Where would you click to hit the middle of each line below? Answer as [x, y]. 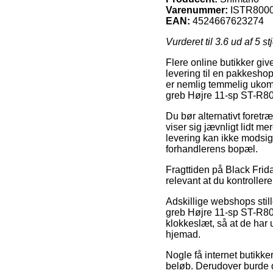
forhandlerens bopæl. [212, 149]
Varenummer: [197, 10]
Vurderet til [190, 42]
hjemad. [183, 235]
